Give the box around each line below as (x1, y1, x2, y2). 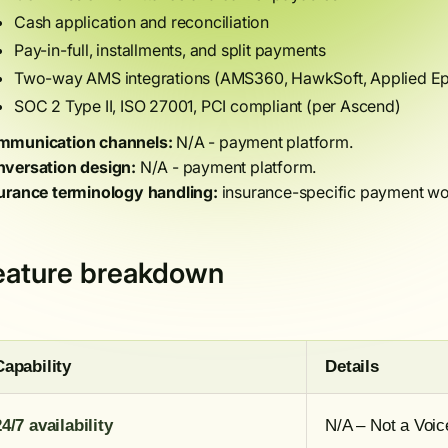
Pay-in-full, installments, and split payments (14, 40, 326, 60)
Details (325, 357, 379, 376)
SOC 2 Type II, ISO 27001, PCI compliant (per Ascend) (14, 96, 401, 116)
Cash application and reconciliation (14, 12, 269, 32)
